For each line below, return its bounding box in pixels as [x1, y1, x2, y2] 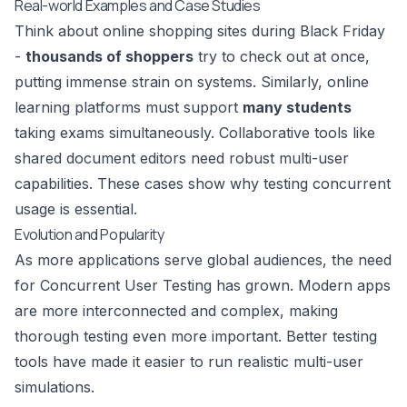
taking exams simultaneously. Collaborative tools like [15, 124, 375, 143]
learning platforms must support [15, 98, 243, 117]
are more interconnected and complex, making [15, 302, 338, 321]
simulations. [15, 378, 94, 397]
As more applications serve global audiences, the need [15, 251, 392, 270]
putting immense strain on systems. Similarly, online [15, 73, 369, 92]
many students [243, 98, 352, 117]
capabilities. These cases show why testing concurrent [15, 174, 391, 194]
